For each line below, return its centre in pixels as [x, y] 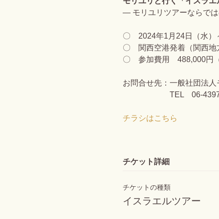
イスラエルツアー [162, 201]
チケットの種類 [146, 187]
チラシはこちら [150, 118]
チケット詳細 [146, 161]
